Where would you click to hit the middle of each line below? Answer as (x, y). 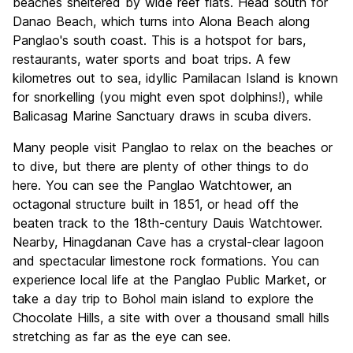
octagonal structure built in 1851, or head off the (156, 204)
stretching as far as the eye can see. (122, 337)
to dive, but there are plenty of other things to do (161, 167)
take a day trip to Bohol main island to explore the (163, 299)
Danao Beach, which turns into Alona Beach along (161, 22)
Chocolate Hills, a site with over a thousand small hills (171, 318)
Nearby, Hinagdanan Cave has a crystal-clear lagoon (168, 242)
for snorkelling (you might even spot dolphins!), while (168, 97)
